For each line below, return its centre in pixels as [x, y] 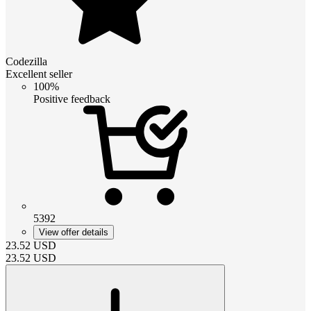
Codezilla [26, 61]
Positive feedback [72, 99]
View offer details [74, 232]
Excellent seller [39, 74]
